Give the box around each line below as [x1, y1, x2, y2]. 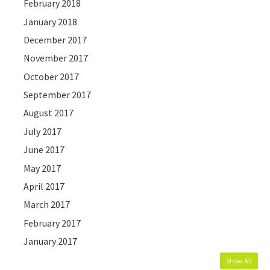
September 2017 [24, 89, 92, 101]
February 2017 [24, 216, 81, 229]
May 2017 [24, 162, 61, 174]
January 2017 [24, 235, 78, 248]
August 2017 [24, 107, 74, 119]
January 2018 [24, 15, 78, 28]
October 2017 [24, 70, 80, 83]
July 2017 [24, 125, 62, 137]
